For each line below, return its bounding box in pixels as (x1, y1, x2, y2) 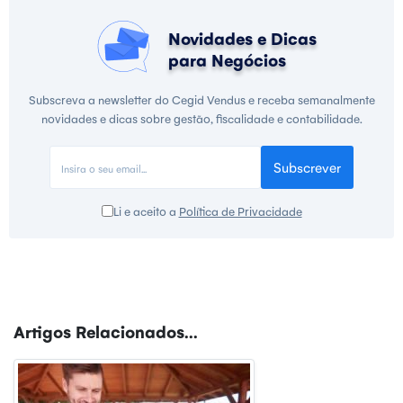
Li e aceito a (112, 202, 179, 219)
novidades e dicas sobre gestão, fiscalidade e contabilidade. (40, 110, 363, 126)
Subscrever (273, 157, 341, 175)
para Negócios (167, 48, 286, 70)
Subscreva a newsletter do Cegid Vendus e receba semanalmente (28, 91, 375, 107)
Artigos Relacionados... (13, 319, 198, 342)
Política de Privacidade (178, 202, 302, 219)
